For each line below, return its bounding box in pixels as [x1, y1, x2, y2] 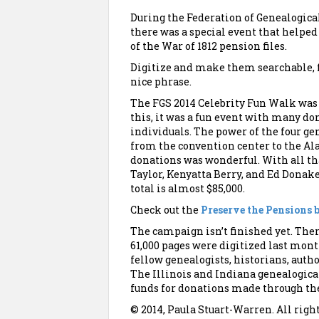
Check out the [130, 203, 201, 216]
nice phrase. [130, 75, 192, 88]
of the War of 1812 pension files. [130, 39, 287, 53]
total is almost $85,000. [130, 182, 245, 195]
